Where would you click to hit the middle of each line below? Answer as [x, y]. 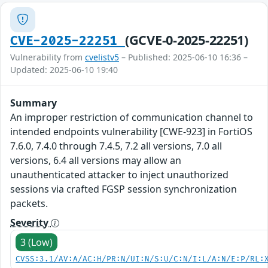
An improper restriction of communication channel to [132, 117]
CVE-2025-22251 [68, 41]
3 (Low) [36, 242]
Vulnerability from [48, 57]
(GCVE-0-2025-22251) [186, 39]
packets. [29, 203]
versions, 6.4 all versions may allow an [96, 160]
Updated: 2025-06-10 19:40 [64, 69]
